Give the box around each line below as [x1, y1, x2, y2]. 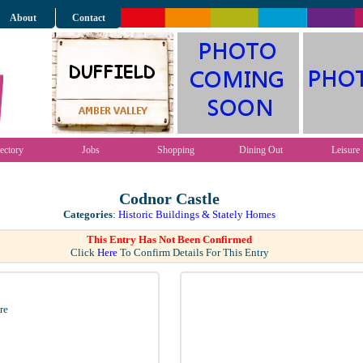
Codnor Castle [119, 190, 220, 207]
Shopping [156, 144, 194, 156]
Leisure [331, 144, 360, 156]
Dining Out [238, 144, 283, 156]
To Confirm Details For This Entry [117, 246, 269, 258]
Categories [63, 208, 113, 220]
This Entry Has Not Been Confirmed [87, 233, 252, 246]
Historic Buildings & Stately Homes [118, 208, 275, 220]
